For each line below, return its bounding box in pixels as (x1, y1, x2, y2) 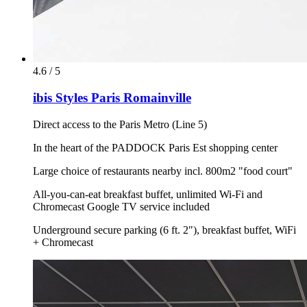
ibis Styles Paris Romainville (33, 90, 191, 106)
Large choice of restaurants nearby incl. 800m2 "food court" (33, 164, 293, 177)
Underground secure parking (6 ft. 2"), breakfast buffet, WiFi (33, 223, 296, 236)
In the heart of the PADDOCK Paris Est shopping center (33, 141, 278, 153)
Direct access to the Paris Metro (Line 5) (33, 118, 207, 130)
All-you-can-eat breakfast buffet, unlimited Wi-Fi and (33, 188, 262, 200)
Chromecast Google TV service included (33, 200, 210, 212)
